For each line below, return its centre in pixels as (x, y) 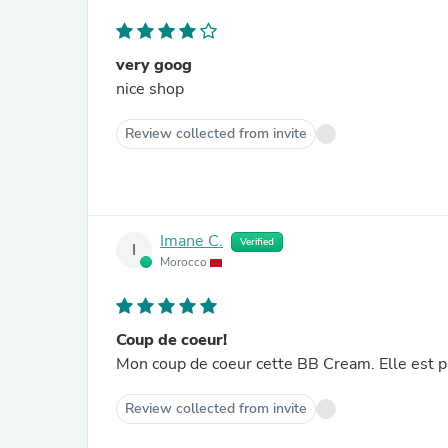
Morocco (185, 262)
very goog (154, 65)
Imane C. (191, 241)
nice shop (150, 89)
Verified (257, 242)
